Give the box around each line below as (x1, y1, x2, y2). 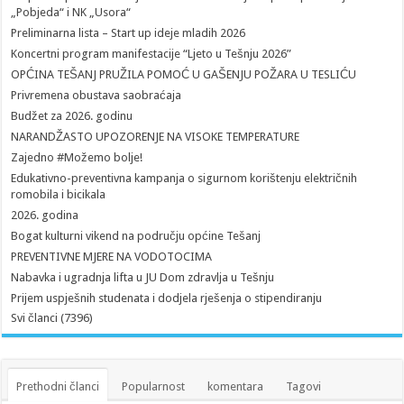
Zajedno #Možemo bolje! (11, 150, 143, 164)
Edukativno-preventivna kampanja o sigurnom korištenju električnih (11, 170, 358, 185)
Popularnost (122, 379, 186, 393)
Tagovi (286, 379, 322, 393)
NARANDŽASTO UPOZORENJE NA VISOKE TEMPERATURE (11, 129, 300, 143)
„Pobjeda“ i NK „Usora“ (11, 5, 132, 19)
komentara (207, 379, 264, 393)
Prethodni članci (16, 379, 100, 393)
